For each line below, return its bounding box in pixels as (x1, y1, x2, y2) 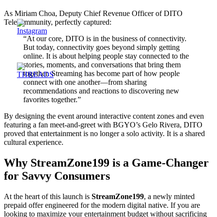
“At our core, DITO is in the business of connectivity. (23, 34, 186, 43)
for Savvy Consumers (4, 169, 110, 182)
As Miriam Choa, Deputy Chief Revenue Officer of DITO (4, 9, 183, 17)
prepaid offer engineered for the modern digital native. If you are (4, 201, 200, 209)
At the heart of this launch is (4, 192, 92, 201)
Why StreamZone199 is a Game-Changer (4, 156, 209, 169)
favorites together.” (23, 95, 81, 104)
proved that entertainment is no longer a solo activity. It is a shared (4, 129, 205, 138)
